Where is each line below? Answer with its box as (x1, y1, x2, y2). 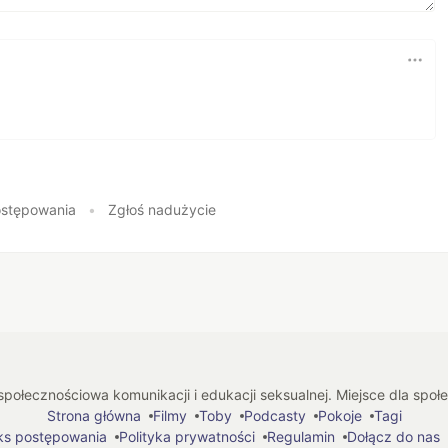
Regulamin (267, 428, 335, 445)
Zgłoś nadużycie (107, 201, 216, 218)
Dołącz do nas (347, 428, 440, 445)
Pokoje (317, 407, 362, 424)
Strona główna (46, 407, 141, 424)
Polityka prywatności (119, 428, 255, 445)
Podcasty (243, 407, 306, 424)
